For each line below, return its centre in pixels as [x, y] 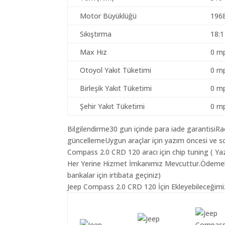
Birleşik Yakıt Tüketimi [116, 88]
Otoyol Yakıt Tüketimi [116, 70]
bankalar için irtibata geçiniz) [114, 175]
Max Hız [94, 52]
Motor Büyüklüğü [108, 16]
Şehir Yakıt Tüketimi [113, 106]
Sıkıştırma [96, 34]
